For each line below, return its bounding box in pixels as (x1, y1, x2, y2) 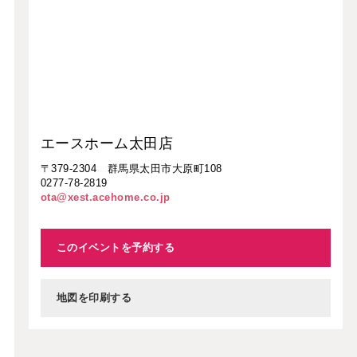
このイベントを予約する (56, 241, 175, 253)
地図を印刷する (56, 291, 132, 304)
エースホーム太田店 (40, 135, 174, 151)
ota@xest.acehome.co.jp (40, 190, 171, 203)
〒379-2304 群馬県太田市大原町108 (40, 162, 222, 175)
